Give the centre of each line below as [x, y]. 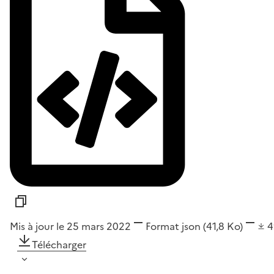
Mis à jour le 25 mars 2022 [70, 227]
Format [162, 227]
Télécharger [59, 245]
